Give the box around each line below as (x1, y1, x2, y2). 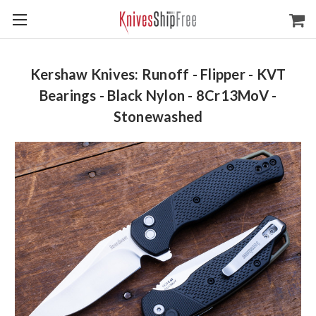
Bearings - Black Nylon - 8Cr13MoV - (39, 87, 277, 104)
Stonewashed (113, 108, 203, 125)
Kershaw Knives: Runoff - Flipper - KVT (30, 66, 286, 83)
